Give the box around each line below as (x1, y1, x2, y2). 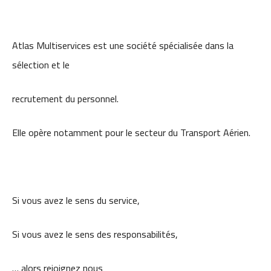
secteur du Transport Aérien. (135, 123, 250, 142)
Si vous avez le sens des (12, 225, 114, 243)
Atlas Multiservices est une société (12, 36, 159, 54)
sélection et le (12, 56, 70, 74)
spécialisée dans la (159, 36, 233, 54)
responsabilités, (114, 225, 178, 243)
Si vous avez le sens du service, (12, 191, 140, 209)
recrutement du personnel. (12, 90, 119, 108)
